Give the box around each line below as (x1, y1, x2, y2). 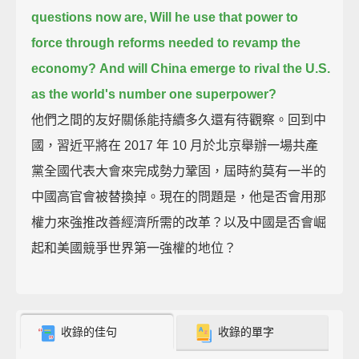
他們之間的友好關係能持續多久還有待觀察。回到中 (31, 112, 327, 127)
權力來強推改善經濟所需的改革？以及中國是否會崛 (31, 215, 327, 229)
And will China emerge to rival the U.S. (99, 61, 331, 75)
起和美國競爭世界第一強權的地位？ (31, 240, 237, 255)
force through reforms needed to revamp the (31, 35, 301, 50)
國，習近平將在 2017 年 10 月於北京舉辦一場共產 (31, 138, 319, 152)
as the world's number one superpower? (31, 87, 277, 101)
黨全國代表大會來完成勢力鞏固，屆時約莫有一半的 (31, 163, 327, 178)
